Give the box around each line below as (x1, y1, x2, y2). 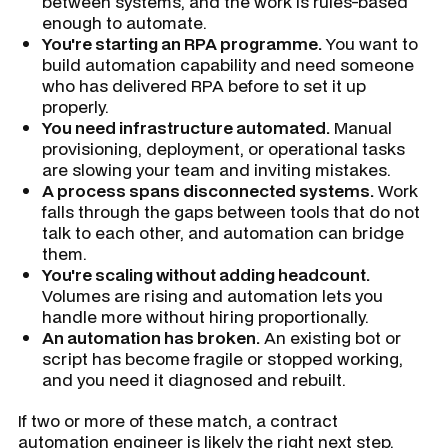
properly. (42, 95, 109, 118)
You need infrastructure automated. (42, 116, 330, 139)
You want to (322, 32, 418, 55)
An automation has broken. (42, 326, 260, 349)
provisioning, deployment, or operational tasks (42, 137, 405, 160)
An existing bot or (260, 326, 401, 349)
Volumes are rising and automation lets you (42, 284, 383, 307)
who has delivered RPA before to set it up (42, 74, 366, 97)
